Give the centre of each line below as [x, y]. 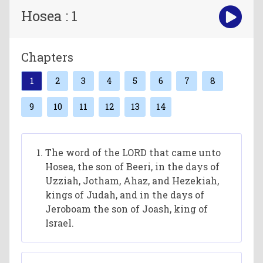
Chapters [47, 57]
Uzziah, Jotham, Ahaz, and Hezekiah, [132, 181]
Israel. [60, 223]
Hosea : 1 [49, 16]
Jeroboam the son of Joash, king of [127, 209]
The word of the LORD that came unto [133, 152]
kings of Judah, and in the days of [125, 195]
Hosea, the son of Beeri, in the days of [133, 166]
